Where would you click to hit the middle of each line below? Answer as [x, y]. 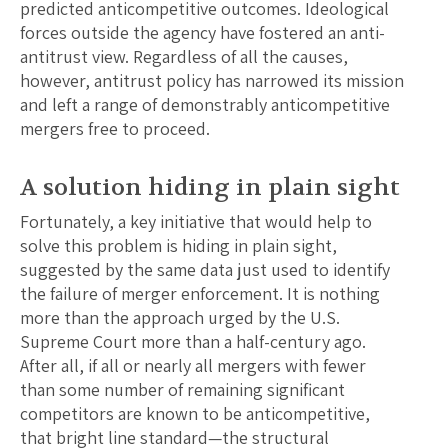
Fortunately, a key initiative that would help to [196, 222]
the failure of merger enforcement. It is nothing [200, 294]
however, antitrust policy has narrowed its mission [212, 81]
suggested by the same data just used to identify [205, 270]
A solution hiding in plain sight [210, 188]
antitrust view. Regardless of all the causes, [184, 57]
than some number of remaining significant [182, 390]
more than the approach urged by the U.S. [180, 318]
